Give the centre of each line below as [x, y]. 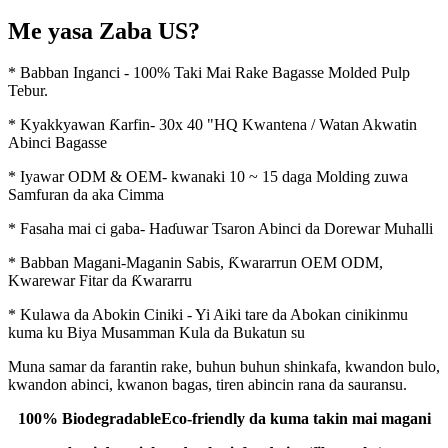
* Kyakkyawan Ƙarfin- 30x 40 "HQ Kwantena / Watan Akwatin [212, 125]
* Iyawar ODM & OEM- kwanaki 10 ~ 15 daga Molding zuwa [208, 177]
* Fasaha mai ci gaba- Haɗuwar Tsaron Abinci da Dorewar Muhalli [220, 229]
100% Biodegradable [89, 419]
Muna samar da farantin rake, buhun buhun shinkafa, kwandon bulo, [224, 367]
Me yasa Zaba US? [104, 30]
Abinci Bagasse [57, 143]
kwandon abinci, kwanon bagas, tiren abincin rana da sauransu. [207, 385]
